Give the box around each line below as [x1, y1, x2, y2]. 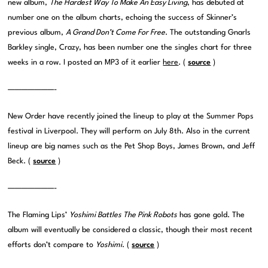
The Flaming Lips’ [8, 211, 70, 220]
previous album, [8, 29, 66, 37]
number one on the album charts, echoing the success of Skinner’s [8, 14, 237, 22]
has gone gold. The [177, 211, 245, 220]
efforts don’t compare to [8, 241, 96, 249]
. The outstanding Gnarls [165, 29, 251, 37]
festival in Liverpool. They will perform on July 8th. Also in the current [8, 127, 251, 136]
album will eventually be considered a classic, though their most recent [8, 226, 253, 234]
